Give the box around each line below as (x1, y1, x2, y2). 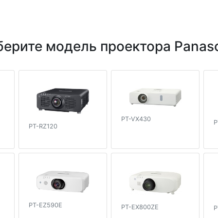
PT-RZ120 (29, 123, 57, 130)
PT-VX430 (121, 115, 151, 123)
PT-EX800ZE (121, 203, 159, 211)
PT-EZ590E (29, 201, 62, 209)
